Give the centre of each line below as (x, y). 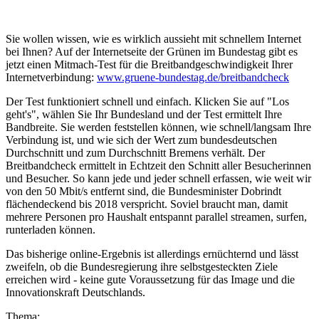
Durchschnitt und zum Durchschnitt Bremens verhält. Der (135, 153)
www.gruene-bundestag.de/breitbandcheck (193, 78)
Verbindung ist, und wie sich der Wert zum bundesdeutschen (141, 140)
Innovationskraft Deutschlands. (75, 293)
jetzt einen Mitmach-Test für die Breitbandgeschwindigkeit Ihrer (149, 65)
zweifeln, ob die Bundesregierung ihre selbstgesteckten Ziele (142, 267)
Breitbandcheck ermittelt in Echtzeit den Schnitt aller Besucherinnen (158, 166)
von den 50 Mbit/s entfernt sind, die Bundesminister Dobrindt (143, 192)
